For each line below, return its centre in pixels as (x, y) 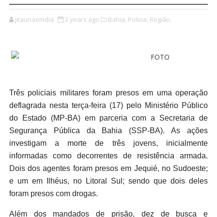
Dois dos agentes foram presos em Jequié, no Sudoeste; (108, 169)
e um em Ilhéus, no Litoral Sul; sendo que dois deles (108, 181)
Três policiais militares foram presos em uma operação (108, 93)
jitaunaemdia (34, 20)
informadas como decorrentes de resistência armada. (108, 156)
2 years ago (82, 20)
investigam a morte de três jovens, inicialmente (108, 143)
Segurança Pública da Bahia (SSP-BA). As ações (108, 131)
